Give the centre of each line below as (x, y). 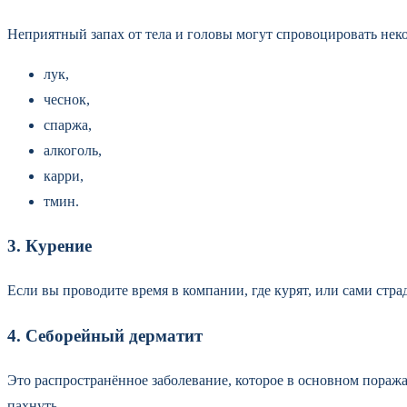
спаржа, (68, 124)
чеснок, (67, 99)
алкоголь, (74, 150)
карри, (65, 175)
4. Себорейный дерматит (105, 335)
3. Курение (52, 246)
